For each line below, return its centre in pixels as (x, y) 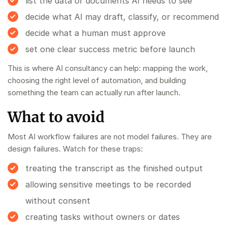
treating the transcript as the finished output (114, 168)
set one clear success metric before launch (110, 49)
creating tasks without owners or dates (103, 217)
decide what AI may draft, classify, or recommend (122, 16)
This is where (32, 68)
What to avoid (56, 117)
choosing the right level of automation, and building (97, 80)
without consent (58, 200)
